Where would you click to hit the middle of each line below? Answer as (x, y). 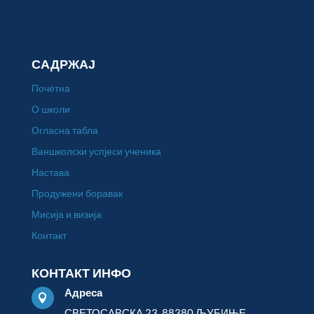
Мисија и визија (66, 214)
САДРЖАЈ (63, 64)
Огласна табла (64, 130)
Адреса (83, 293)
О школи (50, 109)
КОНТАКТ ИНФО (81, 273)
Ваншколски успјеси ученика (96, 151)
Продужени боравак (77, 193)
